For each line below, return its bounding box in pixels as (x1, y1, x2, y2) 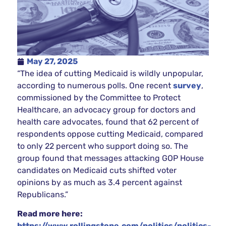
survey (173, 80, 201, 90)
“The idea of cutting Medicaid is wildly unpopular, (17, 68, 203, 78)
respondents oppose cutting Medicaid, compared (17, 129, 203, 139)
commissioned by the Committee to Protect (17, 92, 181, 102)
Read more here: (17, 208, 83, 218)
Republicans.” (17, 189, 68, 199)
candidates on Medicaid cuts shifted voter (17, 165, 177, 175)
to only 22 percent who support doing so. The (17, 141, 188, 151)
